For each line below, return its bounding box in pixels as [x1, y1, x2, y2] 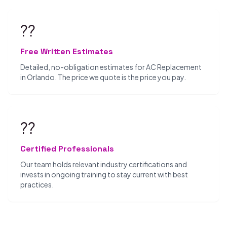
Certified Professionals [20, 143, 114, 154]
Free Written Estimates [20, 46, 113, 57]
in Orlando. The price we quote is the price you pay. [20, 72, 186, 82]
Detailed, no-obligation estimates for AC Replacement [20, 62, 202, 71]
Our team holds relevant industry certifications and [20, 160, 187, 169]
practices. [20, 180, 54, 189]
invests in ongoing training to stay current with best [20, 170, 188, 179]
